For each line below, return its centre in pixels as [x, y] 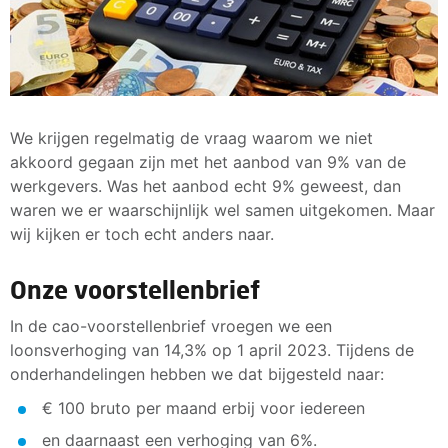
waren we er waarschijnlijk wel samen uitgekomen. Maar [222, 209]
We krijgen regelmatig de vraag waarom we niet [191, 137]
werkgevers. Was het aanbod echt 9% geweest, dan [205, 185]
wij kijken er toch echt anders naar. [142, 233]
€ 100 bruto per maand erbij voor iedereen [203, 407]
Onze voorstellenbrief [135, 289]
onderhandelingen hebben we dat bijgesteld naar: [197, 373]
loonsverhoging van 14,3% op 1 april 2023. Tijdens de [212, 349]
